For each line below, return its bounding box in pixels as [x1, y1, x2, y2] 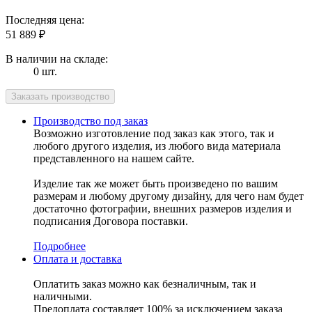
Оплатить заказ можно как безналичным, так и [33, 277, 256, 290]
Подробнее [33, 240, 86, 252]
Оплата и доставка [33, 252, 122, 265]
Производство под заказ [33, 114, 148, 127]
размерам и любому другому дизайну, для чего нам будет [33, 189, 304, 202]
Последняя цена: [6, 13, 84, 26]
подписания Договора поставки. [33, 214, 188, 227]
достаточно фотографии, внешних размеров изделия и [33, 202, 292, 214]
